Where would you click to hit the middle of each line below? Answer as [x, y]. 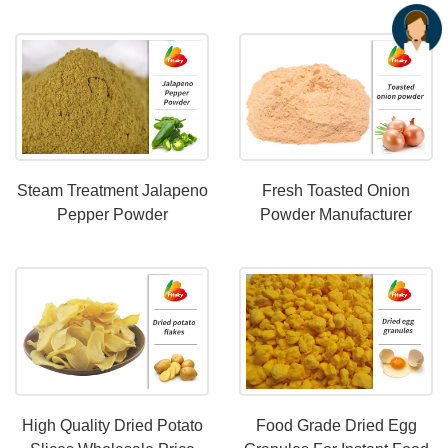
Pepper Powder [112, 215]
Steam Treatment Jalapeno [112, 191]
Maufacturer [112, 239]
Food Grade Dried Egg [336, 425]
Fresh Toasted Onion [336, 191]
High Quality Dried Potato [112, 425]
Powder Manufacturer [336, 215]
